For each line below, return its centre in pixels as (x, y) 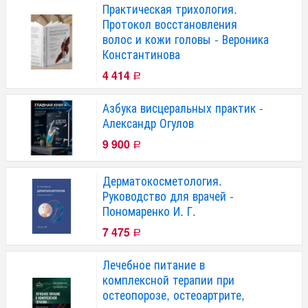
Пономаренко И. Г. (149, 211)
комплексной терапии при (168, 280)
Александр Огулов (148, 123)
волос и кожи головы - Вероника (186, 39)
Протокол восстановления (170, 24)
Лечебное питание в (154, 265)
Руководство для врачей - (168, 196)
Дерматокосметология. (162, 181)
